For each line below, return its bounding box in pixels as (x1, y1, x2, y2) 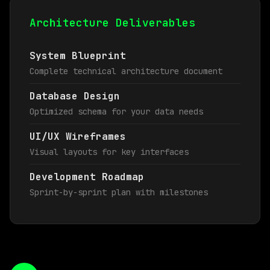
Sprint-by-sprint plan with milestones (30, 187, 208, 198)
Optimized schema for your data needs (30, 106, 203, 117)
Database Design (30, 90, 120, 102)
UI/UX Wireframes (30, 130, 126, 143)
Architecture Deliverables (30, 16, 195, 30)
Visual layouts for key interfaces (30, 146, 189, 157)
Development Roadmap (30, 171, 144, 183)
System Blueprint (30, 49, 126, 62)
